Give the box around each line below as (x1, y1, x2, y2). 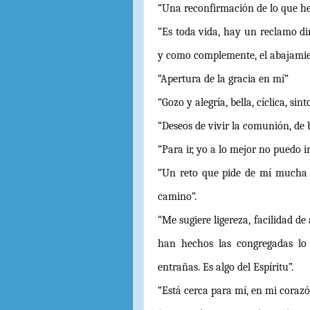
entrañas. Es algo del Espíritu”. (158, 261, 293, 273)
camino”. (158, 190, 197, 203)
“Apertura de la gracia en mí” (158, 73, 289, 85)
